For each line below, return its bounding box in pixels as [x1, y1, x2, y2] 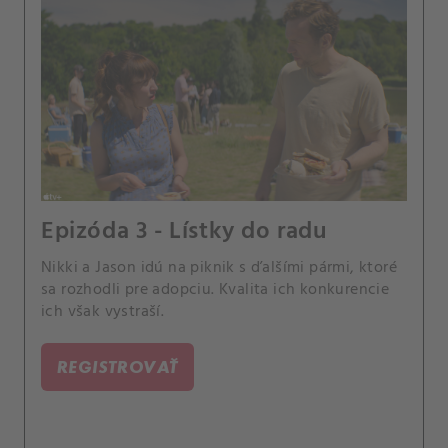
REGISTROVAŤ [57, 355, 179, 377]
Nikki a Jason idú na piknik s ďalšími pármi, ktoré [41, 254, 397, 281]
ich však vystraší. [41, 298, 165, 325]
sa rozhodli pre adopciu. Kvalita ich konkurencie [41, 276, 390, 303]
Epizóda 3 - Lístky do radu [41, 212, 328, 251]
